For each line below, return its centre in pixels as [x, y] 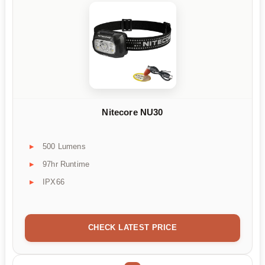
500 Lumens [64, 146]
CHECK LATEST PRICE [132, 227]
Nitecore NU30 [132, 112]
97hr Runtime [66, 164]
